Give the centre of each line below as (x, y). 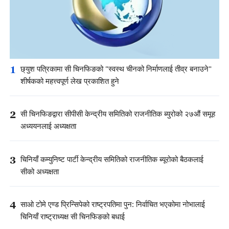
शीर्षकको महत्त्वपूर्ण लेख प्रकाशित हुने (70, 82)
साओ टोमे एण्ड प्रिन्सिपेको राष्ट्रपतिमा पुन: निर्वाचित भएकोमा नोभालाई (113, 204)
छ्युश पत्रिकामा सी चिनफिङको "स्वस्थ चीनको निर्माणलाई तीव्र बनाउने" (116, 70)
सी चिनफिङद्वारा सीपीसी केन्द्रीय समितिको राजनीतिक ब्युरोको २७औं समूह (118, 114)
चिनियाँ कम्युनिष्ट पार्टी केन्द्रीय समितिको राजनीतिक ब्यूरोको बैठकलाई (112, 159)
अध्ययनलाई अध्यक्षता (48, 127)
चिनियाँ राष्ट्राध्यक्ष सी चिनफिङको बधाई (74, 217)
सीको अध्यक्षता (40, 172)
